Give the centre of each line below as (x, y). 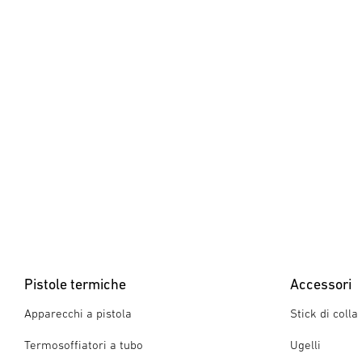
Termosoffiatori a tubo (84, 345)
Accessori (320, 284)
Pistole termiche (75, 284)
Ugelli (305, 345)
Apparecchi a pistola (78, 313)
